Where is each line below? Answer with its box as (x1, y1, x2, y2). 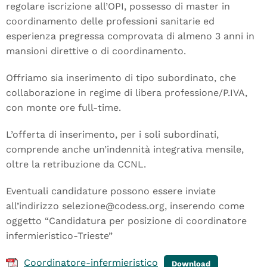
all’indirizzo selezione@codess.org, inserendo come (6, 200, 244, 212)
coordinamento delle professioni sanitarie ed (6, 15, 215, 27)
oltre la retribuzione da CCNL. (6, 159, 146, 170)
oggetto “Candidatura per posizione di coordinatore (6, 215, 247, 226)
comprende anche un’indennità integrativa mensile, (6, 144, 244, 155)
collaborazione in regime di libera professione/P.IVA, (6, 87, 247, 98)
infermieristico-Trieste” (6, 230, 113, 241)
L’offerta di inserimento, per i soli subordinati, (6, 129, 219, 140)
